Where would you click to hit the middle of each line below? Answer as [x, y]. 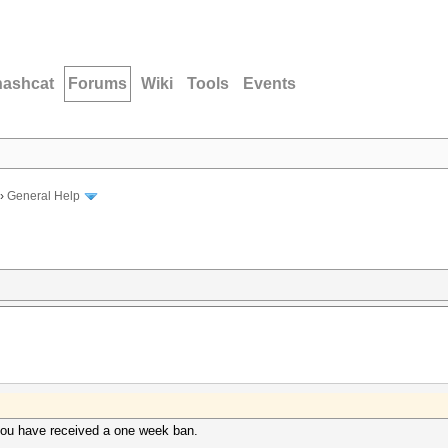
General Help [43, 196]
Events [269, 83]
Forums [97, 83]
